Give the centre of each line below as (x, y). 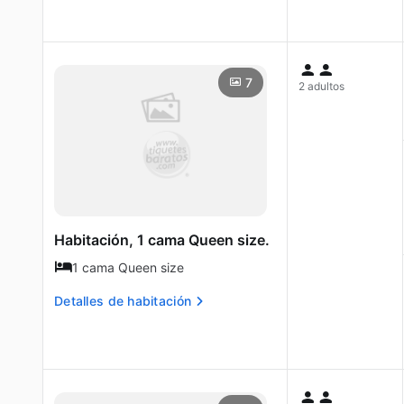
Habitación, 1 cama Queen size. (162, 240)
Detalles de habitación (123, 301)
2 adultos (321, 86)
